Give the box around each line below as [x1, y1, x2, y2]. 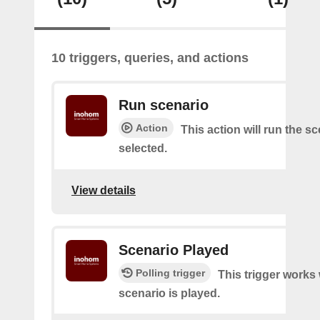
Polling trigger [136, 267, 205, 279]
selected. [119, 142, 167, 154]
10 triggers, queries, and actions [51, 51, 249, 65]
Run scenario [119, 97, 209, 113]
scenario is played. [119, 287, 220, 300]
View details [71, 184, 136, 196]
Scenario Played [119, 242, 229, 259]
